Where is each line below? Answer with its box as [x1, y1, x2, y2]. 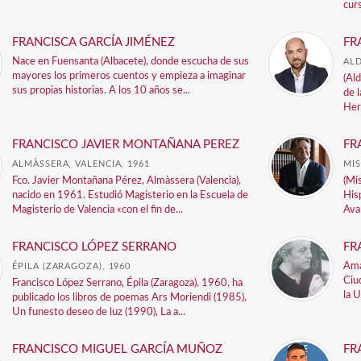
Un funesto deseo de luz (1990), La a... [12, 307, 186, 317]
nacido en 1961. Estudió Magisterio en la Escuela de [12, 190, 249, 201]
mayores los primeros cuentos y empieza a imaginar [12, 71, 247, 81]
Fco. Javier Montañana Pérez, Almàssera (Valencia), [12, 176, 242, 186]
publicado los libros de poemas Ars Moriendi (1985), [12, 293, 247, 303]
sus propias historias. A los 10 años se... [12, 85, 191, 96]
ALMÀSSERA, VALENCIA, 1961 [12, 160, 150, 168]
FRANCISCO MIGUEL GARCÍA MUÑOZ [12, 343, 223, 355]
